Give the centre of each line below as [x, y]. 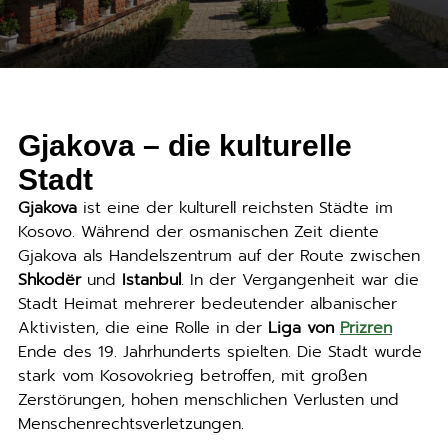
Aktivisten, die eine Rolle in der [142, 328]
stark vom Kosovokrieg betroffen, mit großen [192, 376]
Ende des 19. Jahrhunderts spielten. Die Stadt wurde [219, 352]
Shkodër [49, 280]
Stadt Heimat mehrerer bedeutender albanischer [207, 304]
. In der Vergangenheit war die [299, 280]
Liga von [303, 328]
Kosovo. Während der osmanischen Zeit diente [198, 232]
